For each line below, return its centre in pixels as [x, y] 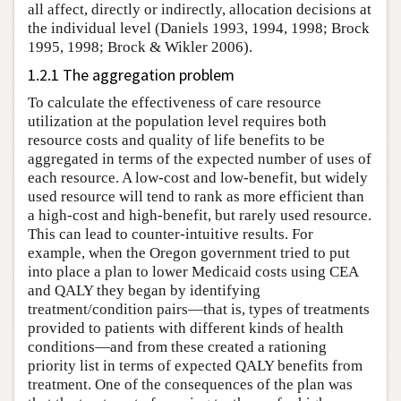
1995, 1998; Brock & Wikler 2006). [140, 47]
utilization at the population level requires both [177, 121]
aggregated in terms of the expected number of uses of [200, 158]
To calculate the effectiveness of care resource [175, 102]
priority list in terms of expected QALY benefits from [195, 365]
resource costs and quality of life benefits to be [176, 140]
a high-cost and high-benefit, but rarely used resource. [200, 215]
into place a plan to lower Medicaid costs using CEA [193, 271]
